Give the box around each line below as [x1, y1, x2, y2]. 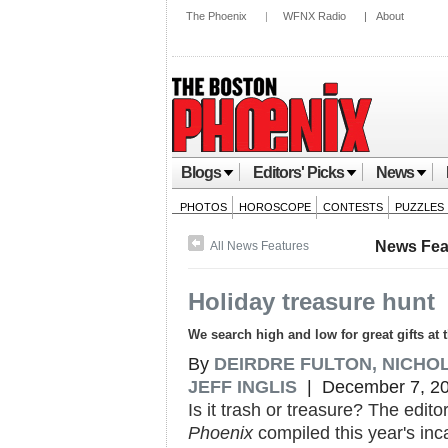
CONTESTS [323, 201, 383, 213]
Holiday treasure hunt [188, 288, 435, 315]
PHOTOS [180, 201, 227, 213]
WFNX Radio [283, 10, 346, 22]
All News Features [210, 239, 310, 253]
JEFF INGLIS [188, 377, 297, 397]
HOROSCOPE [239, 201, 311, 213]
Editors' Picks [253, 164, 344, 181]
